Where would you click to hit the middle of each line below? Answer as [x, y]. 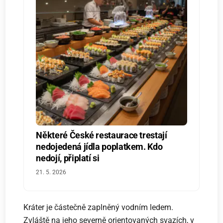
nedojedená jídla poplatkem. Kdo [99, 146]
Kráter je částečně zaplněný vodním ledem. [99, 207]
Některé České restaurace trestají [102, 135]
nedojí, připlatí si [68, 158]
